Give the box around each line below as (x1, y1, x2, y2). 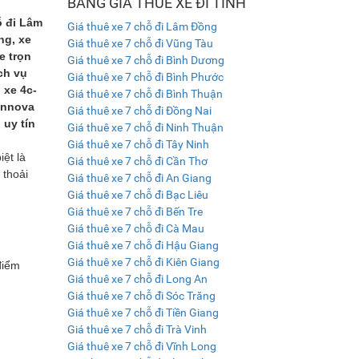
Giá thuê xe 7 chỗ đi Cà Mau (67, 221, 204, 235)
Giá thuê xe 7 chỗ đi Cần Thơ (67, 154, 208, 167)
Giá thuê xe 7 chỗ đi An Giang (67, 171, 212, 184)
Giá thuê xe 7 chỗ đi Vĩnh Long (67, 339, 216, 353)
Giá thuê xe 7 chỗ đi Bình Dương (67, 53, 224, 67)
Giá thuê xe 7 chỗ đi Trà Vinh (67, 322, 207, 336)
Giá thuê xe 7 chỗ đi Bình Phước (67, 70, 224, 83)
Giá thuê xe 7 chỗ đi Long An (67, 272, 208, 285)
